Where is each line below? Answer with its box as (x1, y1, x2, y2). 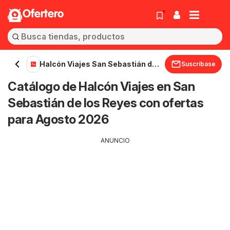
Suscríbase (181, 60, 216, 68)
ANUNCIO (100, 137, 130, 144)
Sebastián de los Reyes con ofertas (8, 95, 203, 110)
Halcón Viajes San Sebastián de (40, 60, 157, 68)
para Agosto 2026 (8, 112, 108, 127)
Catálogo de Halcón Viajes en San (8, 79, 195, 94)
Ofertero (23, 9, 64, 20)
